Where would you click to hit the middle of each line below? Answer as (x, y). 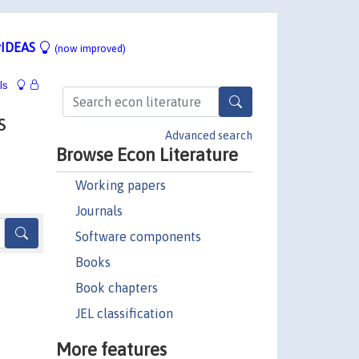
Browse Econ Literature (147, 154)
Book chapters (116, 287)
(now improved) (90, 48)
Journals (99, 210)
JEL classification (124, 313)
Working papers (120, 185)
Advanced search (209, 135)
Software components (138, 236)
